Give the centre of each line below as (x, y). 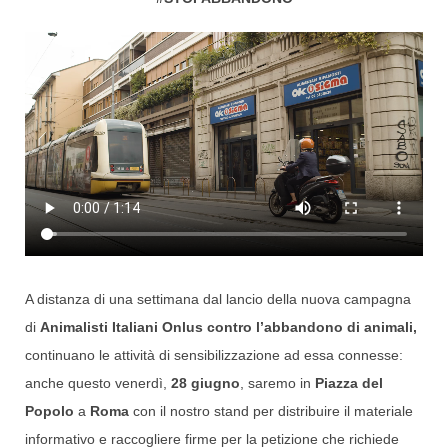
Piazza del (349, 383)
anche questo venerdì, (98, 383)
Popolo (49, 411)
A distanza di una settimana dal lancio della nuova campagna (218, 299)
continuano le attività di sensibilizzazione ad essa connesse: (214, 355)
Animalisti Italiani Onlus (121, 327)
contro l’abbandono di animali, (312, 327)
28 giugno (205, 383)
